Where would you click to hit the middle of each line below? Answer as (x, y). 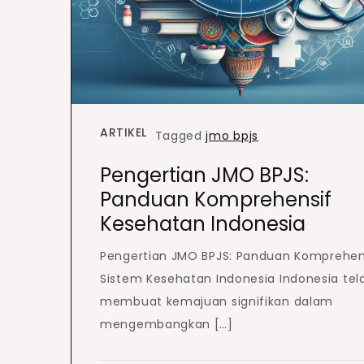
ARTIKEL (123, 132)
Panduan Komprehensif (216, 199)
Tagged (180, 135)
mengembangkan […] (167, 324)
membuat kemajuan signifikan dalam (217, 301)
